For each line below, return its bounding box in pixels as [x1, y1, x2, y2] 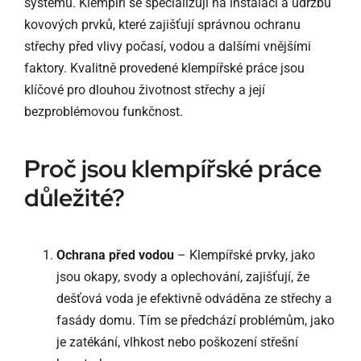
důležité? [23, 181, 125, 214]
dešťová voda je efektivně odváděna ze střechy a [56, 291, 332, 307]
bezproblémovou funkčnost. [23, 103, 183, 119]
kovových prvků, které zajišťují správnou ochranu [23, 16, 301, 32]
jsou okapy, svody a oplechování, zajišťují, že [56, 269, 309, 285]
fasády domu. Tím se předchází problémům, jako [56, 313, 334, 329]
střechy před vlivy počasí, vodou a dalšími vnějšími [23, 38, 311, 54]
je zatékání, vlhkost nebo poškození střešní [56, 334, 298, 351]
